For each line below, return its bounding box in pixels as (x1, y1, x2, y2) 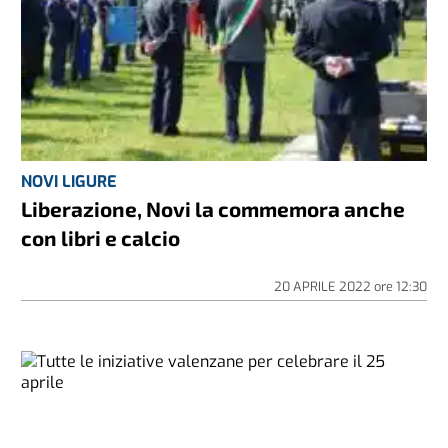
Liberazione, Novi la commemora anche (21, 196, 406, 222)
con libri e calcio (21, 225, 181, 251)
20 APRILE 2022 (273, 278, 374, 296)
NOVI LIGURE (21, 171, 118, 193)
